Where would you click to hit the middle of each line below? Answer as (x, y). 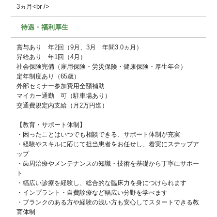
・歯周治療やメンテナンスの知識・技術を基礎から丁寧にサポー (108, 163)
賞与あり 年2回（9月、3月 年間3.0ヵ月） (80, 47)
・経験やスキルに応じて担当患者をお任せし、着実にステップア (108, 144)
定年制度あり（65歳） (48, 76)
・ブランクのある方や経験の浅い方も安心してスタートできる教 (108, 202)
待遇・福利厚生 (44, 27)
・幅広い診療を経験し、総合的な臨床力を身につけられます (102, 183)
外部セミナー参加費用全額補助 (61, 86)
